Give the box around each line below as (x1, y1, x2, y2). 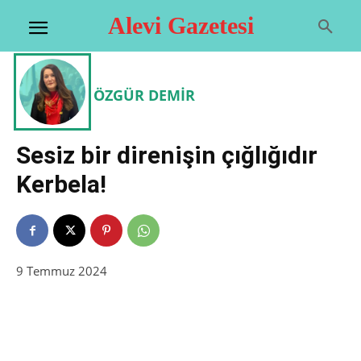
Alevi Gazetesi (107, 12, 254, 39)
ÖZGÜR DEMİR (93, 85, 195, 105)
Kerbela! (16, 170, 106, 198)
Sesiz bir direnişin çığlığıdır (16, 141, 317, 169)
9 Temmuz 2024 (16, 262, 107, 279)
